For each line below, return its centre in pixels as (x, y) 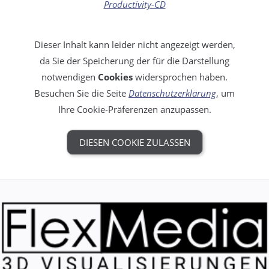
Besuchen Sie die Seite (81, 93)
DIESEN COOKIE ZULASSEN (134, 143)
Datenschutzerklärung (172, 93)
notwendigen (70, 77)
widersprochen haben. (180, 77)
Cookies (115, 77)
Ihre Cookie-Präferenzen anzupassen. (134, 110)
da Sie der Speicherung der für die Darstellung (134, 61)
